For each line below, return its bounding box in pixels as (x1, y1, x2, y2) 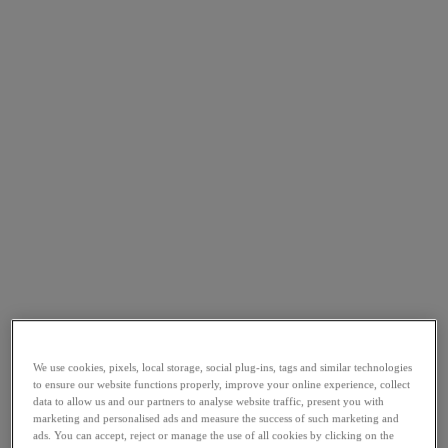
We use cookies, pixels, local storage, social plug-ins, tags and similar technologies (33, 361, 413, 374)
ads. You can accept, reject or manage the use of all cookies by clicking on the (33, 429, 395, 442)
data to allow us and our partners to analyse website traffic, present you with (33, 395, 385, 408)
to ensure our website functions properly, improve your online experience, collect (33, 378, 411, 391)
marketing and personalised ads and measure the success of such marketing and (33, 412, 400, 425)
